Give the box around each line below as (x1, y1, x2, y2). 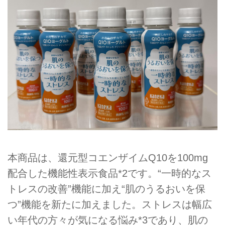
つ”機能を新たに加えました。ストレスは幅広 (8, 198, 212, 210)
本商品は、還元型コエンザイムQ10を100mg (8, 152, 208, 163)
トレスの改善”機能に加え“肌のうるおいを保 (8, 183, 205, 194)
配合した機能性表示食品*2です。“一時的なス (8, 167, 211, 179)
